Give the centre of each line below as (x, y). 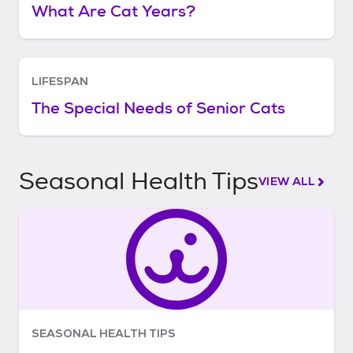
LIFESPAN (60, 81)
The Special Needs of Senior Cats (158, 108)
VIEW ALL (287, 181)
